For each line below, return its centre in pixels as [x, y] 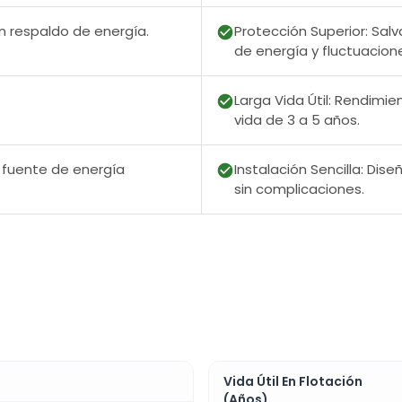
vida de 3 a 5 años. [297, 120]
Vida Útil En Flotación [293, 382]
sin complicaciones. [299, 189]
